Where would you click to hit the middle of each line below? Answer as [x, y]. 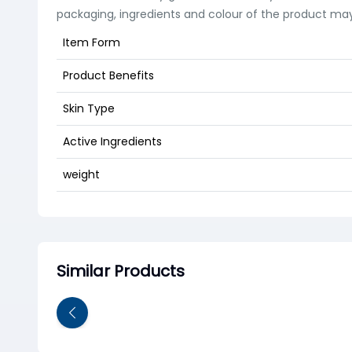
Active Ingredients [112, 141]
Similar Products [121, 271]
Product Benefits [108, 75]
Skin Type [89, 108]
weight [81, 174]
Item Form [92, 42]
